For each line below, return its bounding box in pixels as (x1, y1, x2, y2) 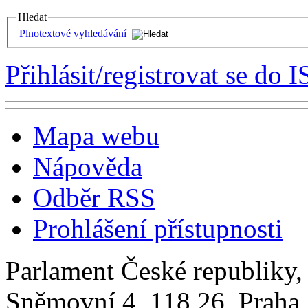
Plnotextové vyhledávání (19, 27, 126, 39)
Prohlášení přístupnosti (33, 213, 283, 243)
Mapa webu (33, 120, 159, 151)
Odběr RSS (33, 182, 155, 212)
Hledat (18, 11, 47, 23)
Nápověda (33, 151, 142, 181)
